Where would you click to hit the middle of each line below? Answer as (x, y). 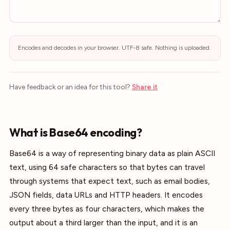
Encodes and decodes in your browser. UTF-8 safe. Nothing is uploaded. (114, 48)
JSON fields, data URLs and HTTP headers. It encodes (106, 195)
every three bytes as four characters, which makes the (107, 209)
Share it (145, 87)
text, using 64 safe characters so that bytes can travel (107, 167)
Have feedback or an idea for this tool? (70, 87)
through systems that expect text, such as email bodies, (110, 181)
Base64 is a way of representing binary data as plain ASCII (112, 153)
